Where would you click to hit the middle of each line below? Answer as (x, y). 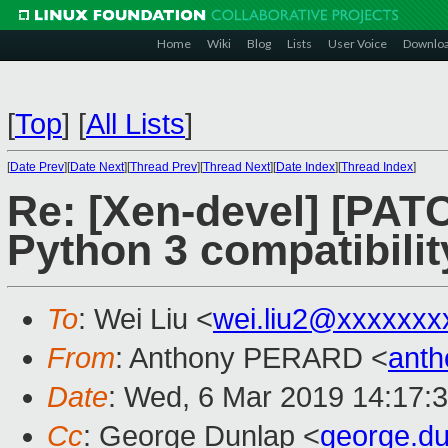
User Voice (357, 43)
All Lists (135, 124)
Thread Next (236, 167)
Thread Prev (163, 167)
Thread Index (377, 167)
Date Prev (37, 167)
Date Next (97, 167)
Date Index (305, 167)
